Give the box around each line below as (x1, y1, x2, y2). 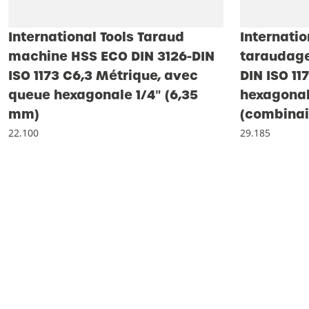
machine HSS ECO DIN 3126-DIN (8, 48, 215, 65)
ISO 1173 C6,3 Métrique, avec (8, 67, 198, 84)
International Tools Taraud (8, 28, 184, 46)
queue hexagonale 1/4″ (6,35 (8, 86, 198, 103)
